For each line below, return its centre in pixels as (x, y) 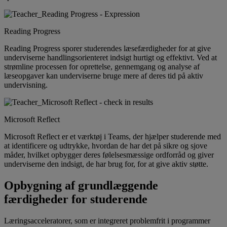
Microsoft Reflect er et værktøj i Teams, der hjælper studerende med (112, 137)
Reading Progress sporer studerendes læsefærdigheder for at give (107, 49)
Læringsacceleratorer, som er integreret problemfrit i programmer (107, 220)
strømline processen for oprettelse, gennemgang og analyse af (102, 67)
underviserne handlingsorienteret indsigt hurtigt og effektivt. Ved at (110, 58)
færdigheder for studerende (76, 199)
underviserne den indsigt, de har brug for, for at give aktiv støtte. (106, 164)
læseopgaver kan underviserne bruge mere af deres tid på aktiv (104, 76)
